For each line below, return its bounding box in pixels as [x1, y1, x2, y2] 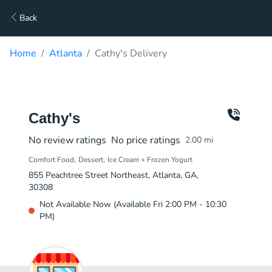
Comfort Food [29, 155, 74, 165]
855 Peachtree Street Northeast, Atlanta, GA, [29, 169, 199, 181]
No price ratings [111, 134, 180, 147]
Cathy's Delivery [95, 47, 167, 60]
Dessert [78, 155, 103, 165]
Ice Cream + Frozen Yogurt [107, 155, 192, 165]
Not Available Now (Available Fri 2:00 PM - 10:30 [39, 199, 226, 210]
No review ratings [29, 134, 106, 147]
